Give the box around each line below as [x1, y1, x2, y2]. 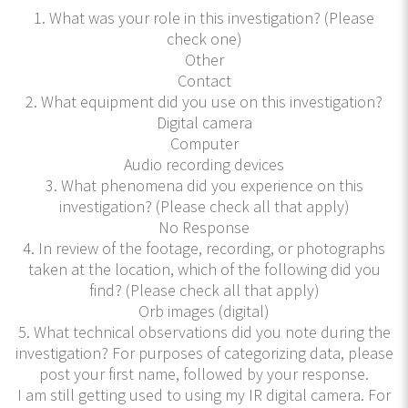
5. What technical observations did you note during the [17, 321, 391, 342]
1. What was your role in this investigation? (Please [34, 6, 374, 28]
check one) [166, 27, 242, 49]
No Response [158, 216, 250, 238]
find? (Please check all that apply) [88, 279, 320, 301]
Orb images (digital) [138, 300, 270, 321]
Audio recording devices [124, 153, 284, 175]
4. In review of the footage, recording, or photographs [23, 237, 385, 259]
